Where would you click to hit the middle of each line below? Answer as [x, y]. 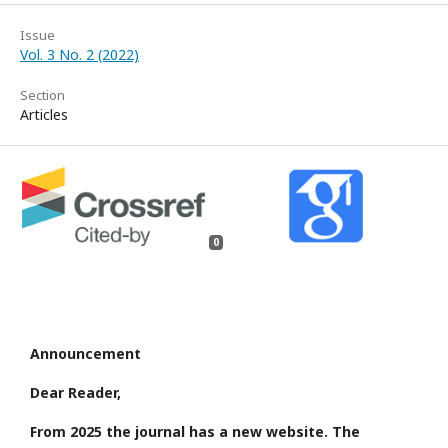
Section [42, 94]
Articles [44, 114]
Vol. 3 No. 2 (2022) [79, 54]
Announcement [85, 354]
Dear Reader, [75, 393]
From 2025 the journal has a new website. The [195, 432]
